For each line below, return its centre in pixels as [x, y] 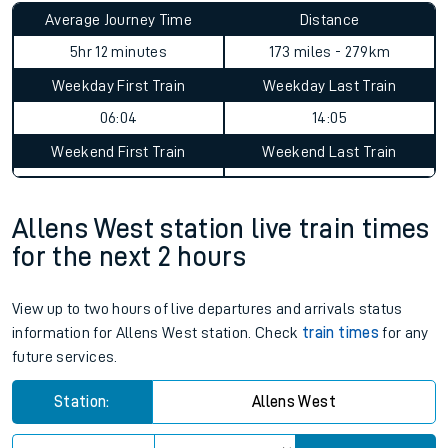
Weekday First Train [118, 229]
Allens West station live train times [221, 372]
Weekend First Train [118, 295]
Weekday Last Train [329, 229]
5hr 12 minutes [118, 195]
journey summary [116, 107]
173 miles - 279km [329, 195]
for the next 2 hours [129, 400]
